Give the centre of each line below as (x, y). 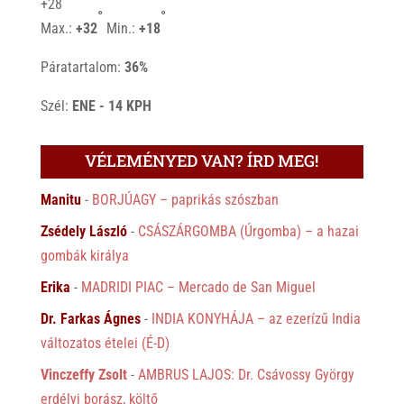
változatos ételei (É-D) (105, 343)
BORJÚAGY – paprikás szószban (185, 199)
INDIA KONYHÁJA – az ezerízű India (256, 318)
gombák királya (84, 255)
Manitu (60, 199)
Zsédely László (83, 231)
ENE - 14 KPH (111, 106)
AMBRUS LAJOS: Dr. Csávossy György (246, 374)
